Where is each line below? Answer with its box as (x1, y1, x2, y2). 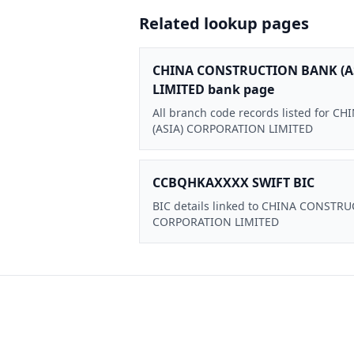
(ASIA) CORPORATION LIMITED (153, 120, 313, 136)
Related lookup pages (139, 12, 309, 34)
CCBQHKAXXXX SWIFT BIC (153, 173, 314, 191)
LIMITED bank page (153, 80, 274, 98)
